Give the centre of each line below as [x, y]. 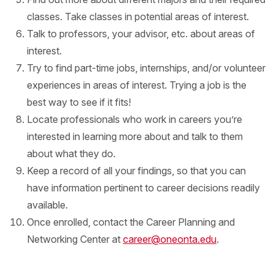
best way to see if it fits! [79, 102]
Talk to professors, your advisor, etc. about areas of [141, 34]
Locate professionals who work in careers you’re [135, 119]
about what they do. [71, 154]
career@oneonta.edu [170, 239]
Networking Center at [75, 239]
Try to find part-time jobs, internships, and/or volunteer [146, 68]
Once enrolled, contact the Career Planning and [131, 222]
